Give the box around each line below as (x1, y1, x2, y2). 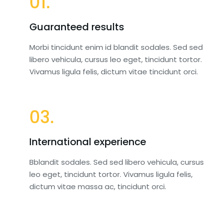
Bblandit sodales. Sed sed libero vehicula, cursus (29, 156, 204, 167)
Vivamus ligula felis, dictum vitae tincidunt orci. (29, 66, 198, 77)
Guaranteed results (29, 20, 124, 34)
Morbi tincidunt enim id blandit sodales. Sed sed (29, 42, 203, 52)
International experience (29, 134, 146, 149)
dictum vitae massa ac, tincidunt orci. (29, 181, 166, 192)
